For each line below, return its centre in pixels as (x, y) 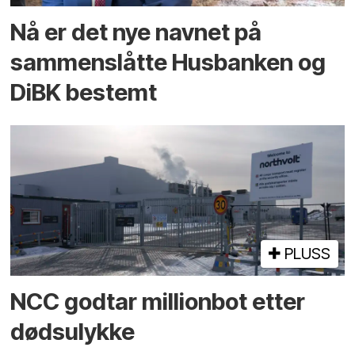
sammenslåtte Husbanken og (168, 63)
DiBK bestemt (84, 93)
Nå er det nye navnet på (136, 32)
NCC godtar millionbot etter (158, 301)
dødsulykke (73, 331)
